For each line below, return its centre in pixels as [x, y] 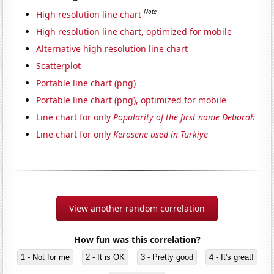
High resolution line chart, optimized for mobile [134, 31]
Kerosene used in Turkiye [161, 134]
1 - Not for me [45, 257]
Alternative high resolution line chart [112, 48]
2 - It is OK [105, 257]
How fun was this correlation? [137, 239]
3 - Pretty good [167, 257]
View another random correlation [137, 208]
